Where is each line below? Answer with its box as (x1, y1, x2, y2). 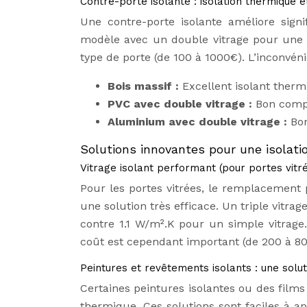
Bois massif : (108, 79, 182, 93)
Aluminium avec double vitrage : (108, 115, 291, 128)
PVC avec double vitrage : (108, 97, 256, 110)
